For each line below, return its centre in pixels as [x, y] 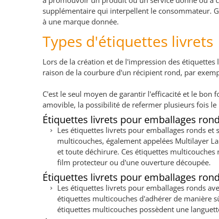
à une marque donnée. [81, 22]
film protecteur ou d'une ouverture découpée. [134, 163]
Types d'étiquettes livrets [128, 42]
